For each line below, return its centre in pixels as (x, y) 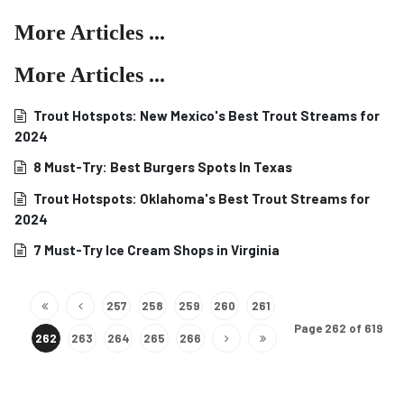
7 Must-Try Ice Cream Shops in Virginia (155, 250)
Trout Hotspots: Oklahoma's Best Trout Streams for (200, 198)
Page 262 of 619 (338, 328)
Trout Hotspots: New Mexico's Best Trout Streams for (205, 115)
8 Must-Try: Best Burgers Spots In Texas (161, 167)
